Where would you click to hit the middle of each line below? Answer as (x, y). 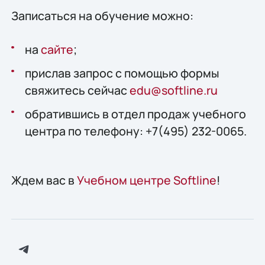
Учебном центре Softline (146, 180)
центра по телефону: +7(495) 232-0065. (135, 131)
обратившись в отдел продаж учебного (135, 114)
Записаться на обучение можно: (102, 15)
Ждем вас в (44, 180)
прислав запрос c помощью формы (122, 73)
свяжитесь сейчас (77, 91)
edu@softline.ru (173, 91)
